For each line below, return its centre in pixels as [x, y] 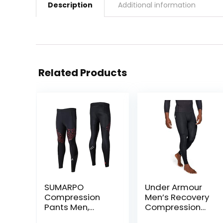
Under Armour [173, 187]
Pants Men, [66, 207]
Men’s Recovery [177, 197]
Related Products [83, 72]
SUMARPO [64, 187]
